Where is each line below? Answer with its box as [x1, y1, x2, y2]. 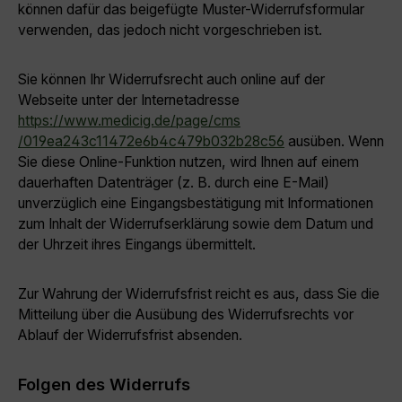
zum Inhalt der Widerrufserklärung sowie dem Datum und [18, 215, 373, 232]
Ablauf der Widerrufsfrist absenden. [18, 327, 242, 344]
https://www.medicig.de [18, 112, 170, 129]
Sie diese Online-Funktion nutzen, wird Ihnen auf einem [18, 153, 359, 170]
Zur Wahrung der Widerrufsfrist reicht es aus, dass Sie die [18, 285, 380, 302]
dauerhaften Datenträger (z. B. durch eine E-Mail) [18, 174, 329, 191]
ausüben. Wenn [284, 133, 384, 150]
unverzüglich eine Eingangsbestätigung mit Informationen [18, 195, 373, 212]
